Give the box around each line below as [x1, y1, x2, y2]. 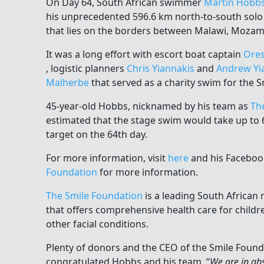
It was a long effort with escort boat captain [46, 48, 243, 61]
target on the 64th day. [46, 128, 147, 141]
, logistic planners [46, 62, 127, 75]
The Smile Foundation [46, 189, 143, 203]
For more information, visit [46, 151, 168, 165]
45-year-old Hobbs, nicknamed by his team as [46, 100, 250, 113]
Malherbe [46, 76, 89, 90]
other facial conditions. [46, 217, 148, 231]
